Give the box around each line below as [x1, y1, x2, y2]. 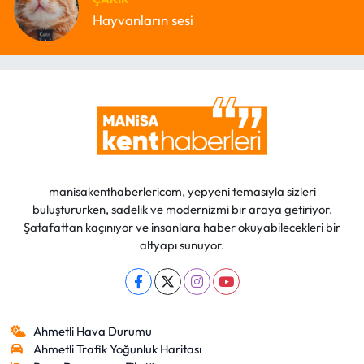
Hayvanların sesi [93, 11, 193, 28]
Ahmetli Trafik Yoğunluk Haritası [33, 340, 202, 357]
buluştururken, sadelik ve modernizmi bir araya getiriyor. [32, 201, 332, 217]
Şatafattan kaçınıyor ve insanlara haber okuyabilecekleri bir [24, 219, 340, 235]
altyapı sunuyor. [140, 236, 224, 253]
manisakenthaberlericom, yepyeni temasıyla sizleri [48, 183, 316, 199]
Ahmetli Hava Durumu [33, 323, 153, 339]
